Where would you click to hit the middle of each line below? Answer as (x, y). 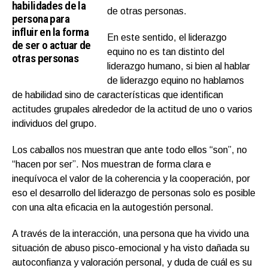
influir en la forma (51, 32)
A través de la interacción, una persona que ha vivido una (130, 234)
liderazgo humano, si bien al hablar (179, 66)
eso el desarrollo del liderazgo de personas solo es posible (134, 193)
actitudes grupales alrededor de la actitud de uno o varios (132, 109)
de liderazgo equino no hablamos (176, 81)
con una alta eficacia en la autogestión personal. (113, 208)
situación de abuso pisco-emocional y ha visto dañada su (131, 248)
